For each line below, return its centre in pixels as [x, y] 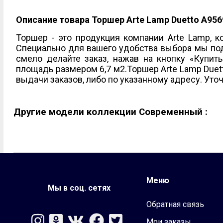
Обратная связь [175, 205]
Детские [177, 19]
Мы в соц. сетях [79, 188]
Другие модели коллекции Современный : [111, 112]
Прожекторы [56, 19]
